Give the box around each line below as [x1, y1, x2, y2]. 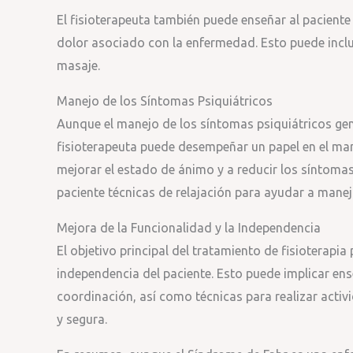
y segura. [57, 312, 107, 326]
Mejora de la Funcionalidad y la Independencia [57, 221, 321, 235]
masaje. [57, 58, 100, 72]
